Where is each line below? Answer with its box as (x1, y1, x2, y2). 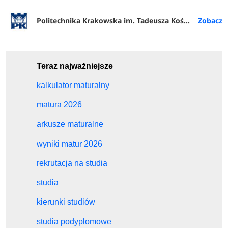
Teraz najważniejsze (37, 61, 113, 70)
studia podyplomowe (37, 217, 112, 226)
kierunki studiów (37, 197, 96, 207)
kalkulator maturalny (37, 80, 110, 90)
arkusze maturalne (37, 120, 104, 129)
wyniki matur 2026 (37, 139, 103, 148)
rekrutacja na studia (37, 158, 108, 167)
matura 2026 (37, 100, 82, 109)
